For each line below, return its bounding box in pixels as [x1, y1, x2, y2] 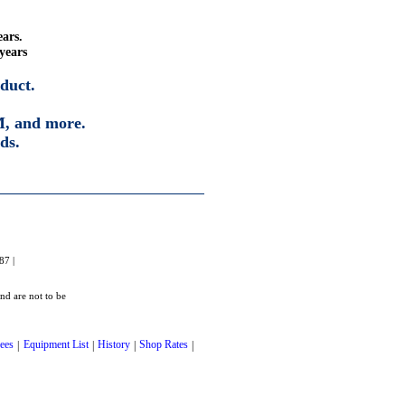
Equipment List [23, 338, 89, 352]
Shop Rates [139, 338, 189, 352]
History [97, 338, 130, 352]
